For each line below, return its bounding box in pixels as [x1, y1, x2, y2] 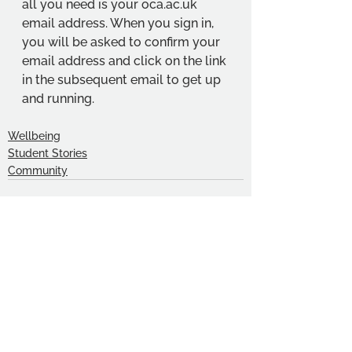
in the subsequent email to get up [22, 71, 224, 87]
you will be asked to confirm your [22, 34, 223, 49]
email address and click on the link [22, 53, 229, 68]
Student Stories [8, 146, 87, 159]
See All [207, 288, 244, 301]
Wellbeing [8, 129, 60, 142]
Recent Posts [8, 288, 96, 306]
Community [8, 163, 68, 177]
